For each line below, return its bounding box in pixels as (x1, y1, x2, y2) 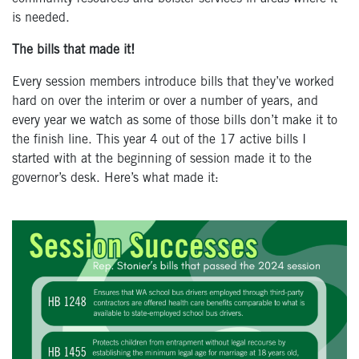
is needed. (12, 12, 70, 26)
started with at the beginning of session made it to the (12, 153, 312, 167)
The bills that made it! (12, 44, 135, 58)
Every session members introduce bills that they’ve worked (12, 76, 334, 90)
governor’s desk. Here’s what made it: (12, 172, 219, 186)
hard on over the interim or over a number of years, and (12, 95, 318, 109)
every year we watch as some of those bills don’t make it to (12, 115, 337, 128)
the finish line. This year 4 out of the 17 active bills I (12, 134, 306, 147)
